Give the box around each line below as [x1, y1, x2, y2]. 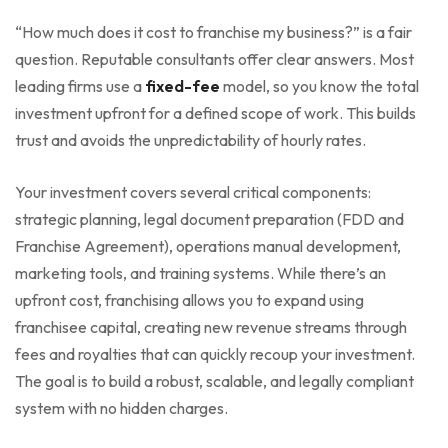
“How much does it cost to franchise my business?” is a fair [15, 21, 412, 42]
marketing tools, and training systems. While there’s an [15, 262, 386, 283]
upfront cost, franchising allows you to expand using [15, 289, 364, 310]
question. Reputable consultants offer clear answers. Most [15, 48, 414, 69]
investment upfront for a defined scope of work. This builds [15, 102, 416, 123]
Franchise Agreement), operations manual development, [15, 235, 401, 256]
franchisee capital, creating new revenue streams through [15, 316, 407, 337]
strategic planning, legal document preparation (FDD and [15, 208, 404, 229]
